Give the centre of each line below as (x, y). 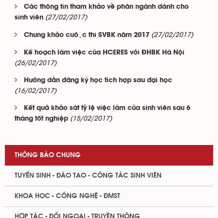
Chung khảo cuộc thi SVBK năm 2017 (87, 35)
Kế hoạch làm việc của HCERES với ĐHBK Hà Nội (104, 53)
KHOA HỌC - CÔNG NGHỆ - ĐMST (67, 196)
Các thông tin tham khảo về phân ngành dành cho (106, 7)
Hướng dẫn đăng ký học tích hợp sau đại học (98, 81)
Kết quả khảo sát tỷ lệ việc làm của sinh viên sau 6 (107, 108)
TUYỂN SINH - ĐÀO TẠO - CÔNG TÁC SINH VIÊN (88, 176)
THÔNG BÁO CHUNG (48, 155)
